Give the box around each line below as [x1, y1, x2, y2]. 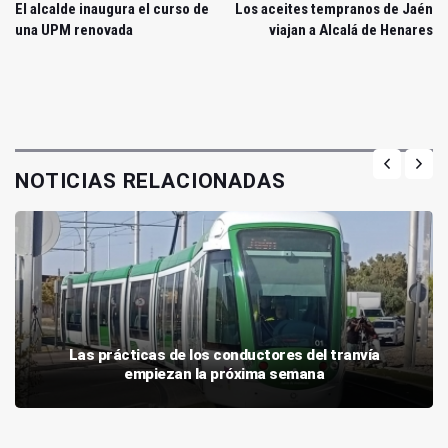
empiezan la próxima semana [124, 364, 324, 383]
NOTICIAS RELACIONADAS [15, 168, 286, 193]
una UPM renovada [15, 20, 133, 39]
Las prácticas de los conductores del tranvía [68, 345, 380, 364]
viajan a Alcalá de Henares [269, 20, 433, 39]
